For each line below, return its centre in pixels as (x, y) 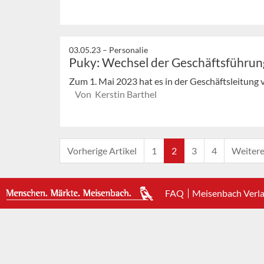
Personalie (128, 49)
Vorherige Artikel (102, 151)
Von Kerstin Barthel (116, 94)
